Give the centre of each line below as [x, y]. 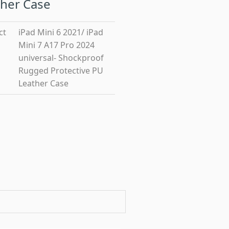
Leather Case [43, 83]
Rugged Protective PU [61, 71]
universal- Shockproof [61, 58]
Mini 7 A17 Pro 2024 [56, 45]
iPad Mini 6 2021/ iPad [61, 32]
